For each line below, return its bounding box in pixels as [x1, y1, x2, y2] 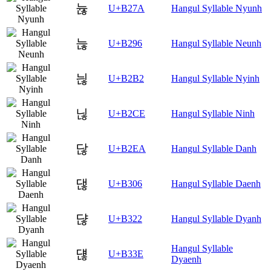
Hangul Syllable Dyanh [171, 214, 261, 224]
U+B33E [108, 249, 143, 260]
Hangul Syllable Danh [171, 143, 256, 154]
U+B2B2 [108, 73, 144, 84]
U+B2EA [108, 143, 146, 154]
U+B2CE [108, 108, 145, 119]
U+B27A [108, 3, 145, 14]
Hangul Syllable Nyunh [171, 3, 262, 14]
